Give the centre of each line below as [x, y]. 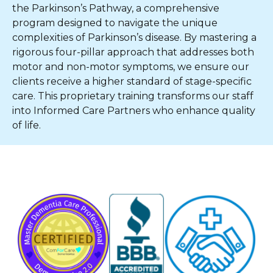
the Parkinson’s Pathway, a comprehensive [116, 8]
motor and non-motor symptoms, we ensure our [131, 67]
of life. [27, 125]
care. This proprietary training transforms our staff [133, 96]
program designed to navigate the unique [115, 23]
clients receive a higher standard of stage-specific [132, 81]
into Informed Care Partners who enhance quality [134, 111]
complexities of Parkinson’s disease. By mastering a [134, 37]
